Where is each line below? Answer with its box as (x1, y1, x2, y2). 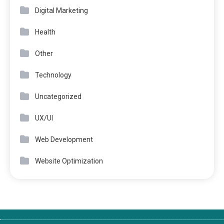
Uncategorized (35, 92, 81, 100)
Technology (35, 70, 71, 79)
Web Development (35, 135, 93, 143)
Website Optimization (35, 156, 103, 165)
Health (35, 27, 55, 36)
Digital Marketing (35, 6, 88, 14)
